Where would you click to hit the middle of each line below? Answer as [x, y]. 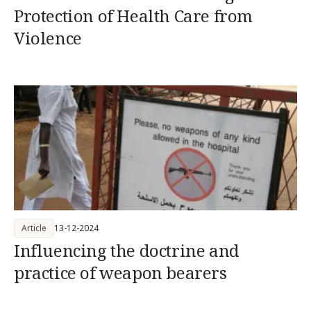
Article [34, 228]
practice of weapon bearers [120, 272]
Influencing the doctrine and [127, 250]
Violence [48, 37]
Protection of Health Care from [133, 15]
